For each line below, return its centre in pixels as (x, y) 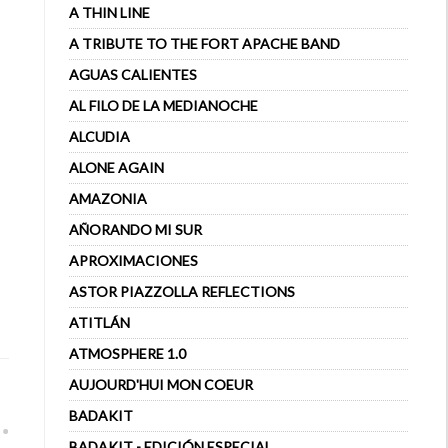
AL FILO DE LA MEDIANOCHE (163, 105)
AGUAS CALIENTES (133, 74)
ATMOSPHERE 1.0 (127, 353)
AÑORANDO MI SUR (135, 229)
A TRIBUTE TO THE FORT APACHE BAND (204, 43)
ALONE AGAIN (116, 167)
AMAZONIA (108, 198)
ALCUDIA (99, 136)
